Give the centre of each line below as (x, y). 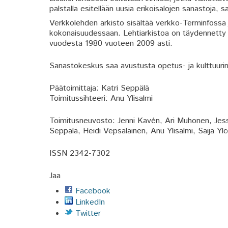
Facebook (92, 191)
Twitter (87, 213)
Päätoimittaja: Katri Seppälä (99, 88)
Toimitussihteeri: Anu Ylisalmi (101, 98)
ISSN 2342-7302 (80, 153)
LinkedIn (89, 202)
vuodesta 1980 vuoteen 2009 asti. (111, 43)
